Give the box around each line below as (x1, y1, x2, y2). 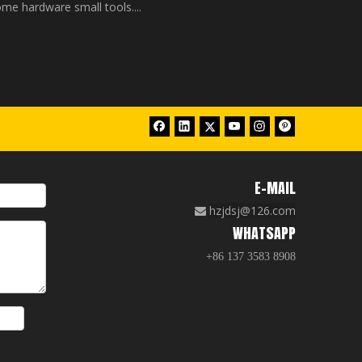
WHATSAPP (233, 222, 296, 245)
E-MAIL (255, 177, 296, 200)
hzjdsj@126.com (209, 203, 296, 219)
